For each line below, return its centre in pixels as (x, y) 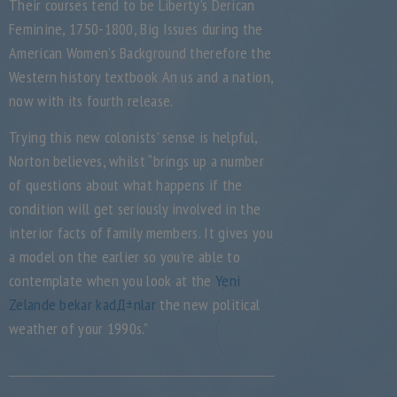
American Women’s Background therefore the (140, 53)
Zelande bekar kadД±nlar (82, 304)
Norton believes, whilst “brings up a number (136, 161)
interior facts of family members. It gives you (141, 233)
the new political (208, 304)
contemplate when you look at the (112, 280)
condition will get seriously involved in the (135, 209)
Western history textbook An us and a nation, (141, 77)
